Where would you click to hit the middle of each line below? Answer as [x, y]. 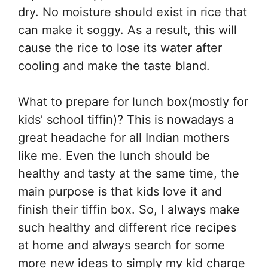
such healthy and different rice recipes [127, 228]
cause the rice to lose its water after [120, 48]
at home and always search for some [121, 246]
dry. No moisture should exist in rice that [133, 12]
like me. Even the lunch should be [114, 156]
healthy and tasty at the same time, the [129, 174]
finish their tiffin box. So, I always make [129, 210]
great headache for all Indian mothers [124, 138]
